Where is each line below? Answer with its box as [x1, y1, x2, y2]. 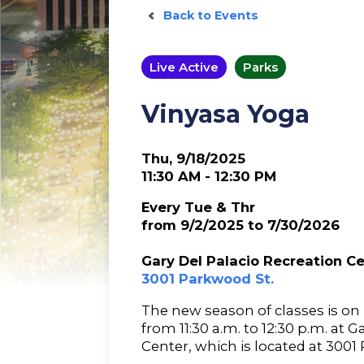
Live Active [149, 59, 219, 76]
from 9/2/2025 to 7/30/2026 [141, 217, 340, 234]
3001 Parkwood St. [141, 271, 275, 288]
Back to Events [163, 8, 259, 24]
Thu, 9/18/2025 [141, 149, 246, 167]
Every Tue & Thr [141, 199, 256, 216]
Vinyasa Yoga [141, 98, 310, 129]
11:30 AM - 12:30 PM [141, 167, 277, 184]
